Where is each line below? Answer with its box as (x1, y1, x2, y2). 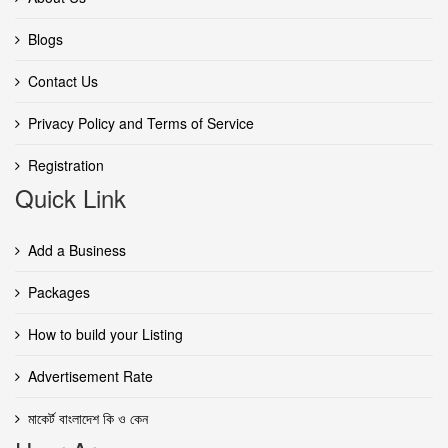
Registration (28, 154, 104, 175)
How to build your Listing (28, 323, 183, 344)
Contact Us (28, 70, 98, 91)
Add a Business (28, 239, 126, 260)
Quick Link (15, 179, 126, 215)
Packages (28, 281, 90, 302)
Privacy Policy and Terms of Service (28, 112, 254, 133)
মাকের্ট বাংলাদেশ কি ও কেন (28, 407, 148, 428)
